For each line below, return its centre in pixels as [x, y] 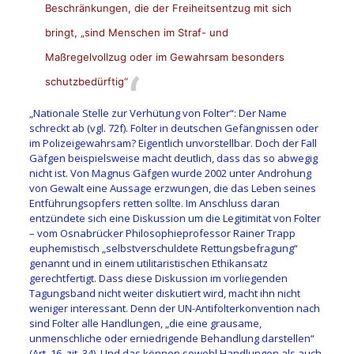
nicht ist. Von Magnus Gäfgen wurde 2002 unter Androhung [170, 173]
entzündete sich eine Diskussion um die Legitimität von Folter [175, 218]
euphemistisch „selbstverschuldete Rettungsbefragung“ [163, 248]
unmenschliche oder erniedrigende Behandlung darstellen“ [171, 338]
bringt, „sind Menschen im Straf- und [136, 32]
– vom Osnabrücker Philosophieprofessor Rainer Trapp [162, 233]
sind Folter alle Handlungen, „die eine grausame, [145, 323]
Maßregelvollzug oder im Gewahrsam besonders [164, 56]
